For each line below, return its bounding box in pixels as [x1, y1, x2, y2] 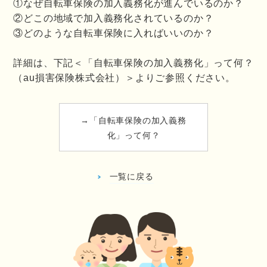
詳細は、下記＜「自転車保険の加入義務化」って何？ [13, 58, 254, 68]
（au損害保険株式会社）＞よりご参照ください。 [13, 73, 235, 83]
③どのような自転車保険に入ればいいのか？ [13, 28, 214, 38]
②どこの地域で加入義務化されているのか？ [13, 13, 214, 23]
